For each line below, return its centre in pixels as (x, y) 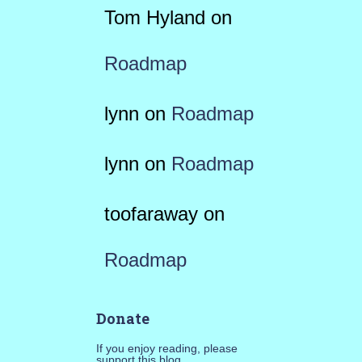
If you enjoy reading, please (166, 348)
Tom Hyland (154, 17)
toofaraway (151, 214)
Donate (122, 318)
